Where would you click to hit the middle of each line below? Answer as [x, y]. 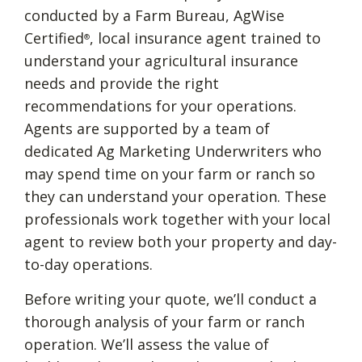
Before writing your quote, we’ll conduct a [170, 299]
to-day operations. [88, 264]
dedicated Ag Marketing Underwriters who [173, 151]
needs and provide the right [122, 83]
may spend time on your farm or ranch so [170, 173]
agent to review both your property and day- [181, 241]
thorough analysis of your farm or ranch [164, 321]
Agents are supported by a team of [147, 128]
